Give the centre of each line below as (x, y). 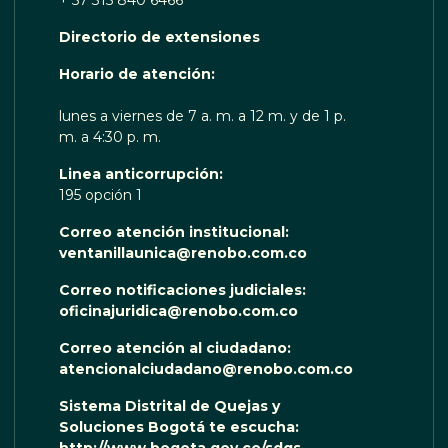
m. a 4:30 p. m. (109, 137)
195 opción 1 (100, 195)
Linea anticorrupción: (142, 174)
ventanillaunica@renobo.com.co (182, 253)
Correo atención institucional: (175, 232)
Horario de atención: (136, 74)
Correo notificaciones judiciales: (184, 290)
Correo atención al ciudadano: (176, 348)
